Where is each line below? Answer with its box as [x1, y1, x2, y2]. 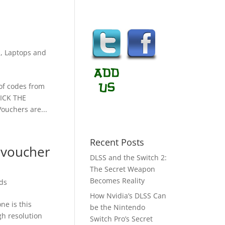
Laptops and [4, 48, 46, 57]
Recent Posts [90, 136, 145, 148]
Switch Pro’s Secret [90, 214, 153, 223]
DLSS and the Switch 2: [90, 153, 167, 162]
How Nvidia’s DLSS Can [90, 191, 167, 200]
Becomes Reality [90, 176, 145, 185]
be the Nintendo [90, 202, 146, 212]
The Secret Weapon [90, 164, 156, 174]
